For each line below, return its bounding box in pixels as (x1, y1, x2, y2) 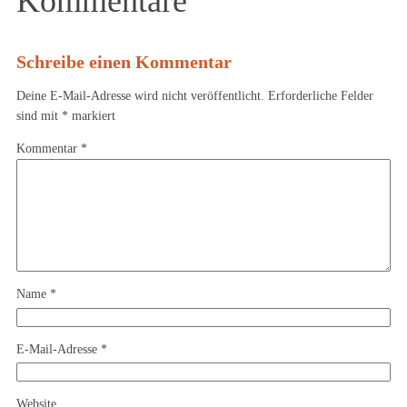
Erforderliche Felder (268, 89, 373, 103)
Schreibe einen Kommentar (16, 52, 232, 72)
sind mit (16, 109, 62, 123)
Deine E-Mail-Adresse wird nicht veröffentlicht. (16, 89, 264, 103)
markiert (68, 109, 115, 123)
